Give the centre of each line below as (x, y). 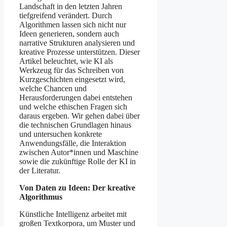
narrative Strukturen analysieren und (77, 43)
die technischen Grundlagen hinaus (75, 125)
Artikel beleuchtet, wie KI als (66, 61)
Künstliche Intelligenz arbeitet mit (73, 214)
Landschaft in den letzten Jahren (71, 7)
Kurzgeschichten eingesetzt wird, (72, 80)
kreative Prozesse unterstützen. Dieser (80, 52)
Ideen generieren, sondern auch (69, 34)
